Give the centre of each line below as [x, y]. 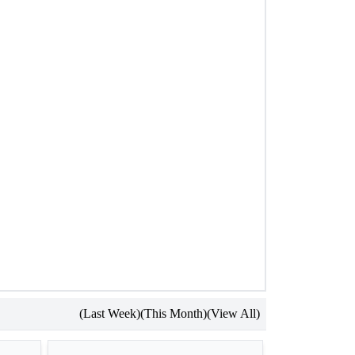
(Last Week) [110, 313]
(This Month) [174, 313]
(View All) [233, 313]
